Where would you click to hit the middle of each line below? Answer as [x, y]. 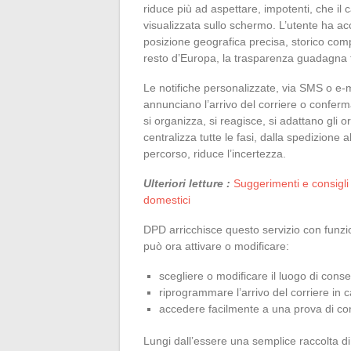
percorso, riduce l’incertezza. [215, 153]
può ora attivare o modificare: [216, 246]
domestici [167, 199]
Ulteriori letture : [187, 183]
